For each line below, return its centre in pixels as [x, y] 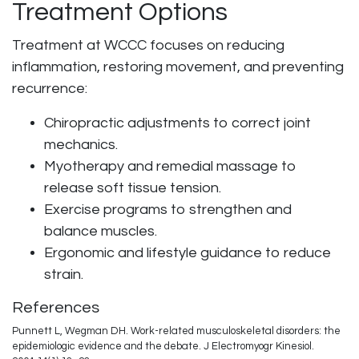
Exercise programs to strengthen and [168, 210]
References [56, 308]
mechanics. [81, 145]
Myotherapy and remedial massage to [170, 166]
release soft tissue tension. [133, 188]
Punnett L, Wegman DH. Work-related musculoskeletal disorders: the [176, 331]
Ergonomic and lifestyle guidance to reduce [188, 253]
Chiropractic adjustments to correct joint [177, 123]
